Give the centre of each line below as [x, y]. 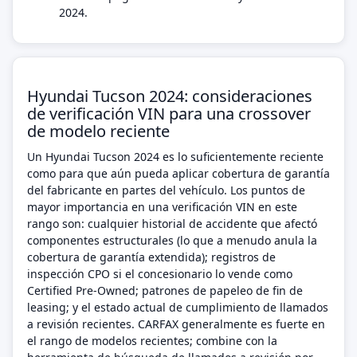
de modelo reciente [98, 131]
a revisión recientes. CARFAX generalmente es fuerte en [176, 324]
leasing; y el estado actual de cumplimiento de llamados [178, 307]
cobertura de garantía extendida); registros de [151, 257]
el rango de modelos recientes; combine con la [152, 341]
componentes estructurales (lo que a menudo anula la [172, 240]
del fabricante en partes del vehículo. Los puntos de [166, 190]
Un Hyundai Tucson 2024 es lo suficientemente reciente [175, 157]
